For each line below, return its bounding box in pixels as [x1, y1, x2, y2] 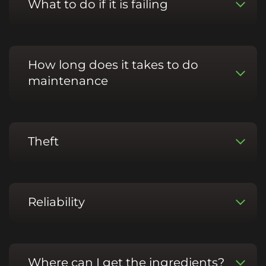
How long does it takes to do [28, 57, 198, 72]
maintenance [28, 73, 108, 88]
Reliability [28, 194, 85, 209]
